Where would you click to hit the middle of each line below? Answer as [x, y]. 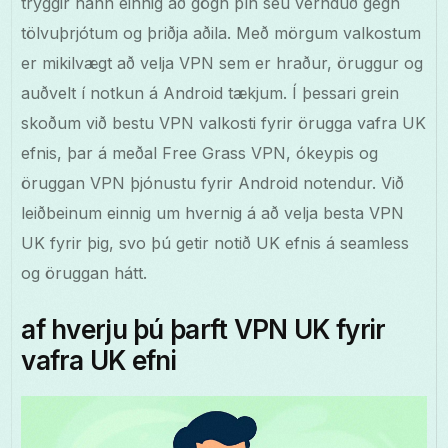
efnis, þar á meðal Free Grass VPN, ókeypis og [200, 153]
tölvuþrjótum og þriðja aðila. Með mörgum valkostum [221, 33]
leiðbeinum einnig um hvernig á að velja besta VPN [213, 213]
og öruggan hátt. [84, 273]
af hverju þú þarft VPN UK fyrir [203, 330]
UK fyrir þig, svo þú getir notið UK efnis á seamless [215, 243]
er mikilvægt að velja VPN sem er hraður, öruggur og [222, 63]
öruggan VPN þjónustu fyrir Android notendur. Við [213, 183]
